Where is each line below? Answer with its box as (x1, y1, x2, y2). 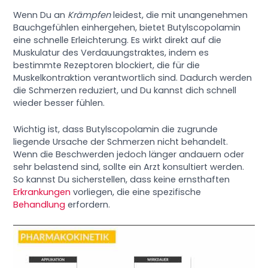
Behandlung (13, 198, 66, 211)
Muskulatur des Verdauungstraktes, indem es (13, 46, 209, 59)
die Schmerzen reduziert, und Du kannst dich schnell (13, 84, 237, 96)
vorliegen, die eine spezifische (71, 185, 202, 198)
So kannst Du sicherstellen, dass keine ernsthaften (13, 173, 230, 185)
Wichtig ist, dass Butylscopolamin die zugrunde (13, 123, 218, 135)
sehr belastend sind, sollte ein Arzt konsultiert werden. (13, 160, 245, 173)
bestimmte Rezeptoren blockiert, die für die (13, 59, 200, 71)
